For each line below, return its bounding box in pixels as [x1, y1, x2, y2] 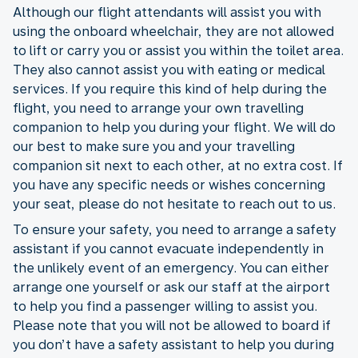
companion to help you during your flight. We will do [13, 119, 336, 135]
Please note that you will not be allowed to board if [13, 317, 331, 333]
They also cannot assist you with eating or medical [13, 62, 325, 78]
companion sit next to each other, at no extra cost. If [13, 157, 343, 173]
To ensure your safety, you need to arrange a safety [13, 221, 336, 237]
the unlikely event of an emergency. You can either [13, 260, 329, 276]
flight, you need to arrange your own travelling [13, 100, 304, 116]
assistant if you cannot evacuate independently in [13, 241, 324, 257]
